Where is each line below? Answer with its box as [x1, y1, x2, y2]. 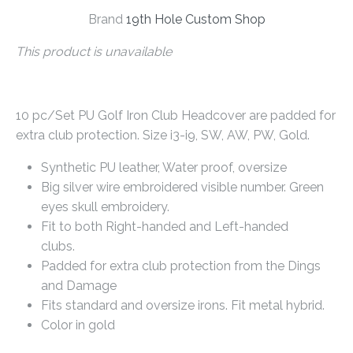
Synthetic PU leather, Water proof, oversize [41, 160, 287, 175]
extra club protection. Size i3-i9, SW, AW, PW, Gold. [16, 128, 310, 143]
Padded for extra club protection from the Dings [41, 258, 321, 273]
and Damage [41, 278, 117, 293]
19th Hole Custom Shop [125, 12, 266, 27]
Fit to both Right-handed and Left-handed [41, 219, 288, 234]
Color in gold [41, 318, 115, 333]
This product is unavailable [16, 44, 172, 59]
